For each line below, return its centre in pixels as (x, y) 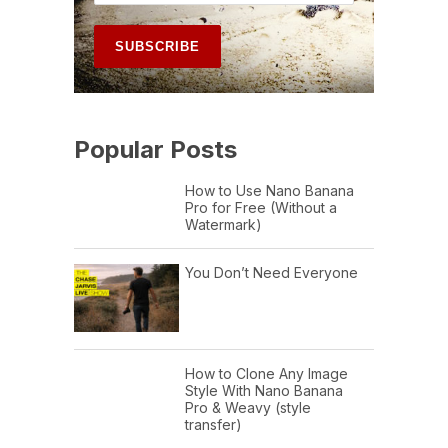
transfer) (213, 425)
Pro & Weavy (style (248, 408)
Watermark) (223, 224)
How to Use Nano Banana (269, 190)
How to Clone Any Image (266, 374)
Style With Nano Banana (264, 391)
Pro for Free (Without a (261, 207)
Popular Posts (155, 149)
